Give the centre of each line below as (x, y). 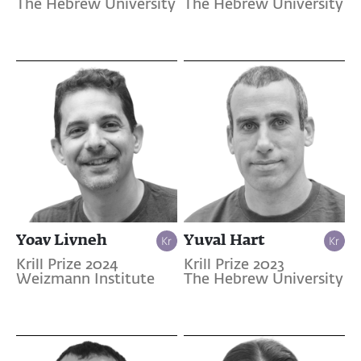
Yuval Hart (224, 240)
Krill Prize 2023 (234, 266)
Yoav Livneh (62, 240)
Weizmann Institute (85, 280)
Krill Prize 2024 (67, 266)
